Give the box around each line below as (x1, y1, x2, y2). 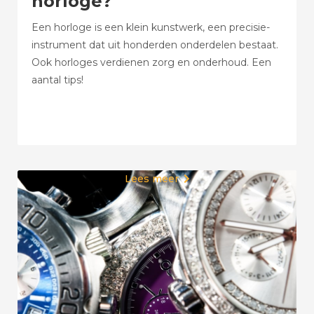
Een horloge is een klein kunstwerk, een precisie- (32, 21, 270, 34)
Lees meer (124, 172, 179, 185)
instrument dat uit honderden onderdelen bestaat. (32, 39, 278, 51)
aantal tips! (32, 74, 83, 86)
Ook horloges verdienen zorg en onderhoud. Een (32, 56, 271, 69)
